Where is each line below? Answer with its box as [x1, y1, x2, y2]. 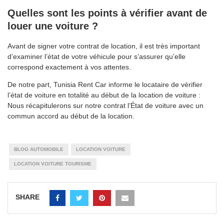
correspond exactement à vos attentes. [7, 62, 131, 71]
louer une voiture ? [7, 20, 98, 31]
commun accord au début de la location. [7, 111, 134, 120]
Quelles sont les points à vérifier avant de [7, 7, 207, 18]
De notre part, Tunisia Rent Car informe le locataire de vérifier [7, 80, 202, 88]
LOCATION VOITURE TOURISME [13, 160, 91, 166]
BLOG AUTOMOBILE [13, 146, 63, 152]
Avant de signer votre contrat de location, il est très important [7, 41, 200, 50]
